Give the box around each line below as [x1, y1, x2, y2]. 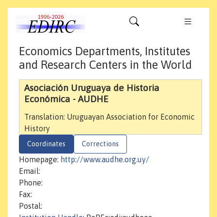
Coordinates [27, 140, 65, 148]
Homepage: [19, 155, 61, 164]
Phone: [19, 178, 43, 187]
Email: [19, 167, 40, 176]
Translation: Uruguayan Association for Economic [24, 112, 195, 122]
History [24, 124, 50, 133]
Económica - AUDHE [24, 93, 108, 105]
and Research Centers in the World [19, 58, 192, 72]
